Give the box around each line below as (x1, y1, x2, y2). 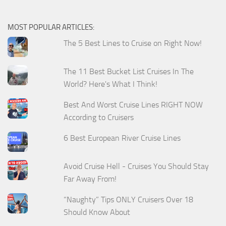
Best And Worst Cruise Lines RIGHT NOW (64, 100, 203, 110)
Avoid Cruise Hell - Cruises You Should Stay (64, 161, 209, 171)
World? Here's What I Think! (64, 79, 158, 89)
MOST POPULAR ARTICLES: (8, 23, 94, 32)
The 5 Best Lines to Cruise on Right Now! (64, 38, 202, 48)
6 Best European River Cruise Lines (64, 133, 181, 143)
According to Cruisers (64, 112, 134, 123)
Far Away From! (64, 174, 117, 184)
